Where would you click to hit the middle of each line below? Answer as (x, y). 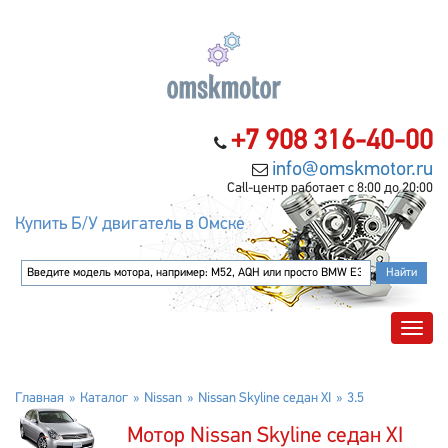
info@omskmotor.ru (352, 170)
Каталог (104, 398)
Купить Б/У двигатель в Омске (130, 224)
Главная (39, 398)
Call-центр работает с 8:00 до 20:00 (330, 188)
